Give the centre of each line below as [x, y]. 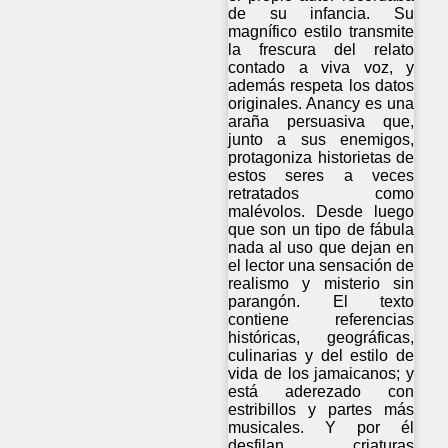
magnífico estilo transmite [321, 31]
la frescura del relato [321, 49]
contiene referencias [321, 319]
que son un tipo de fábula [321, 229]
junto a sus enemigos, [321, 139]
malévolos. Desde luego [321, 211]
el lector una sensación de [321, 265]
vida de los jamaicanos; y [321, 373]
